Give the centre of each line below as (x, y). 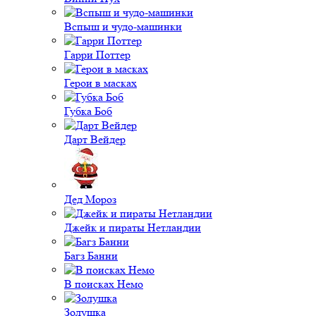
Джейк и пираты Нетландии (133, 227)
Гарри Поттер (97, 55)
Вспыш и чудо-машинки (123, 26)
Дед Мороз (90, 199)
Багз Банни (91, 256)
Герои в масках (101, 83)
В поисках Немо (104, 284)
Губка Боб (88, 111)
